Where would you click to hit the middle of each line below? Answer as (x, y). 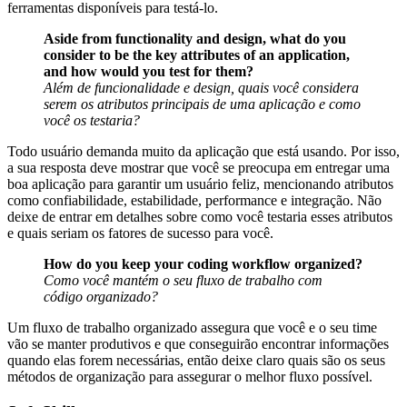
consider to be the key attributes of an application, (197, 55)
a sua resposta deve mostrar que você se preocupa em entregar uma (199, 168)
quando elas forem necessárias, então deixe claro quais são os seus (196, 361)
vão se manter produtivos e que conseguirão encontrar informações (198, 344)
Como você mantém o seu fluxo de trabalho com (183, 281)
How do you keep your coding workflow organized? (203, 264)
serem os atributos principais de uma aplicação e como (202, 104)
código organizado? (101, 297)
